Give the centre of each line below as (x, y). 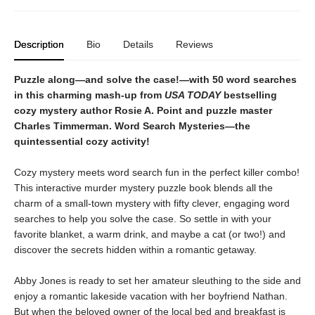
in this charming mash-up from (89, 95)
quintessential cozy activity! (82, 141)
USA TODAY (194, 95)
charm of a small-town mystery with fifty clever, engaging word (152, 203)
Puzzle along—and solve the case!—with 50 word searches (155, 79)
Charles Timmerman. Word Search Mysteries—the (132, 126)
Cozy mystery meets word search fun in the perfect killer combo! (157, 172)
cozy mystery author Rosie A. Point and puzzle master (143, 110)
